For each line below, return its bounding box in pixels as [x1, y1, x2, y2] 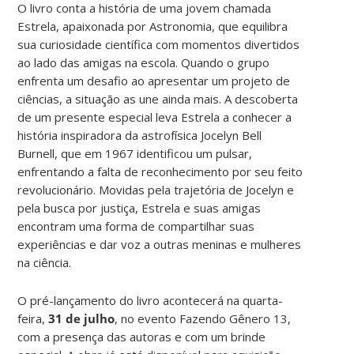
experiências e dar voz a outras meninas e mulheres [17, 235, 302, 252]
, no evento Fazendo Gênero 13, [115, 310, 292, 326]
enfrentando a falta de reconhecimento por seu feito [17, 163, 303, 179]
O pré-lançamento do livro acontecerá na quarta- [17, 292, 284, 308]
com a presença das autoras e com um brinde [17, 328, 266, 345]
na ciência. [17, 254, 72, 270]
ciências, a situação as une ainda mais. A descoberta [17, 90, 299, 107]
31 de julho [45, 310, 115, 326]
